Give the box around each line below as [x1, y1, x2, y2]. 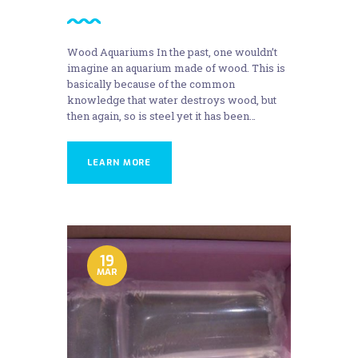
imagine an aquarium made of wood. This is [67, 60, 285, 75]
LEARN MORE [87, 156, 152, 169]
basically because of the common [67, 76, 235, 91]
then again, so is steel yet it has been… [67, 108, 256, 123]
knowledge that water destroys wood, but [67, 92, 276, 107]
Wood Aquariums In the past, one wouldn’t [67, 44, 277, 59]
